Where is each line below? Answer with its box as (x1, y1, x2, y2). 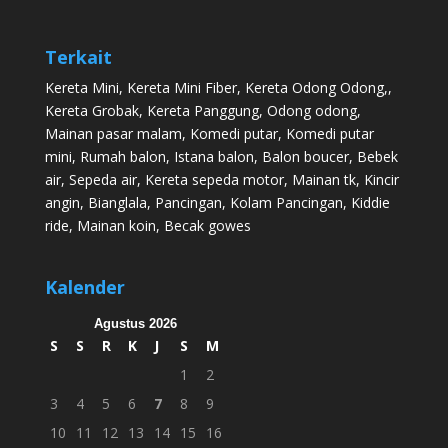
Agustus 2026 (94, 315, 178, 331)
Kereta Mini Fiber (126, 77, 237, 97)
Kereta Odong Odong (244, 77, 384, 97)
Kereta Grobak (44, 100, 139, 120)
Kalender (44, 274, 125, 299)
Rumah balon (79, 146, 166, 166)
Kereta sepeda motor (144, 169, 284, 189)
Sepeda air (68, 169, 137, 189)
